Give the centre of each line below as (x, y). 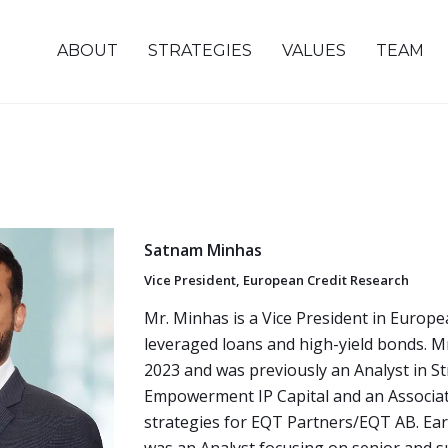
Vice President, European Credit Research (276, 280)
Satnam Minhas (203, 249)
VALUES (314, 50)
